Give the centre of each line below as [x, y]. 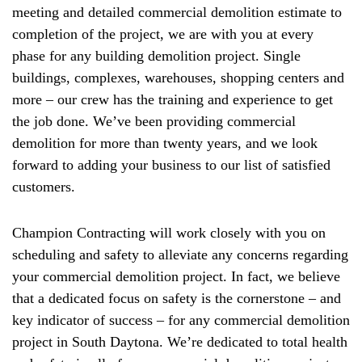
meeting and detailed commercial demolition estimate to [177, 13]
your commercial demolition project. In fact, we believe [176, 277]
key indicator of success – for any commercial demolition [181, 320]
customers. [44, 187]
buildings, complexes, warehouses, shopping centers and [178, 78]
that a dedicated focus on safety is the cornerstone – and [177, 299]
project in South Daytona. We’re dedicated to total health [180, 342]
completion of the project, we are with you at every [163, 34]
